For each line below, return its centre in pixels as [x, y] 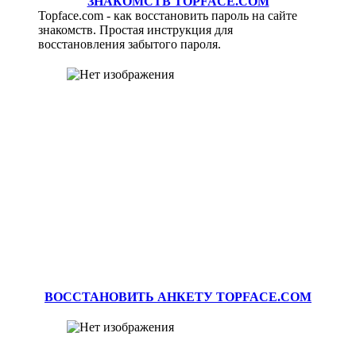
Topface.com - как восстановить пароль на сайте [168, 16]
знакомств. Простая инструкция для [136, 30]
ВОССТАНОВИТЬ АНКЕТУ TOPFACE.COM [178, 297]
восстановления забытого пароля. [130, 44]
